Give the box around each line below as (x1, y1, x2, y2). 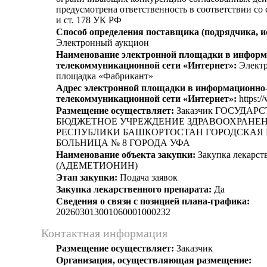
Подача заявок (117, 172, 178, 182)
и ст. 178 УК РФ (56, 15, 122, 25)
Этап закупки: (56, 172, 117, 182)
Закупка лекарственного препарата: (56, 184, 212, 194)
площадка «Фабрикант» (56, 71, 153, 81)
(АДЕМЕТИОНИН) (56, 160, 138, 170)
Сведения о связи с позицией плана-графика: (56, 196, 250, 206)
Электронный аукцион (56, 38, 149, 48)
